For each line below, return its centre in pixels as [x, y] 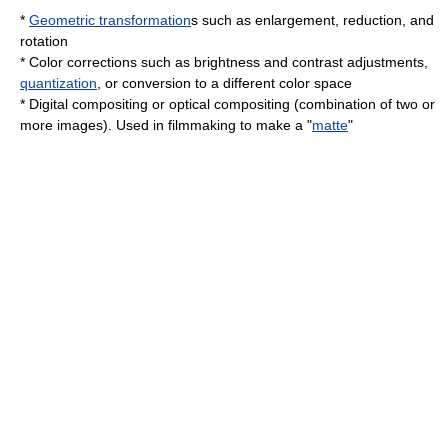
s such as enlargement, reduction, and [312, 20]
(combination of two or [362, 104]
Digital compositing [88, 104]
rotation [44, 41]
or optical [181, 104]
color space [315, 83]
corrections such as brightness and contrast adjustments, [245, 62]
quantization [58, 83]
